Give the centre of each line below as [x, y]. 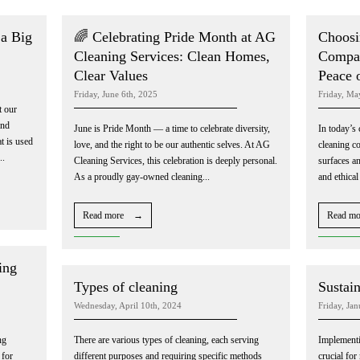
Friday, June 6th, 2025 [116, 94]
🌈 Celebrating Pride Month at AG [175, 37]
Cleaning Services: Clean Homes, [172, 56]
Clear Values [111, 75]
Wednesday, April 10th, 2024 [128, 305]
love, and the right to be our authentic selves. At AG [172, 144]
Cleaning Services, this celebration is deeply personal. [176, 160]
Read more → [113, 215]
